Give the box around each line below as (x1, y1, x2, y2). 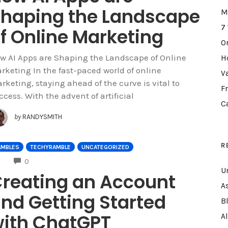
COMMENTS (28, 156, 65, 164)
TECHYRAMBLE (30, 144, 71, 151)
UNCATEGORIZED (81, 144, 129, 151)
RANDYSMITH (22, 113, 62, 121)
